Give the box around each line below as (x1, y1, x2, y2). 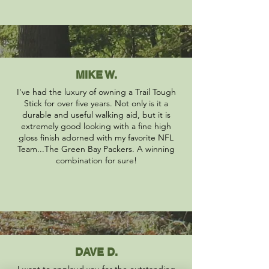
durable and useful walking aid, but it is (22, 109, 171, 120)
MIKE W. (75, 68, 117, 81)
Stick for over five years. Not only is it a (24, 98, 168, 109)
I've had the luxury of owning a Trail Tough (16, 86, 176, 97)
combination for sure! (55, 155, 137, 166)
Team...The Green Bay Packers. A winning (17, 144, 175, 154)
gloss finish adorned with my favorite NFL (19, 132, 174, 143)
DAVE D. (74, 246, 118, 258)
